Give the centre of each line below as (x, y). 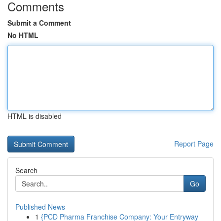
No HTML (23, 35)
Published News (40, 207)
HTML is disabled (35, 116)
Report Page (194, 144)
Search (26, 170)
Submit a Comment (39, 23)
